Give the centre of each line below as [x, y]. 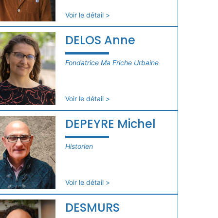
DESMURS [92, 207]
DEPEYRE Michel [110, 124]
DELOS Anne [100, 40]
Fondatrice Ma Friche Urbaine [112, 62]
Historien [79, 146]
